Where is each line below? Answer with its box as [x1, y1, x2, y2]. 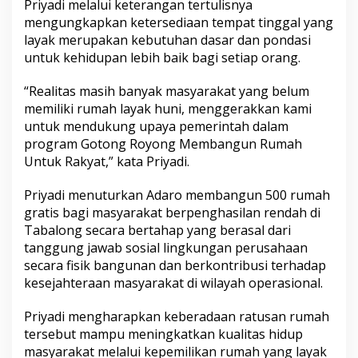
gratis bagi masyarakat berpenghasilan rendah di [24, 203, 320, 221]
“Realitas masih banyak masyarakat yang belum [24, 82, 309, 100]
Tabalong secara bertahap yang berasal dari [24, 221, 291, 239]
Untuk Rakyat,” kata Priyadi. [24, 152, 189, 170]
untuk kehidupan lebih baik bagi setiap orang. [24, 48, 300, 66]
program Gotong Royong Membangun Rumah [24, 134, 302, 153]
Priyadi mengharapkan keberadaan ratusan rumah [24, 307, 329, 325]
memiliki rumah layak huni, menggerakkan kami [24, 99, 312, 117]
